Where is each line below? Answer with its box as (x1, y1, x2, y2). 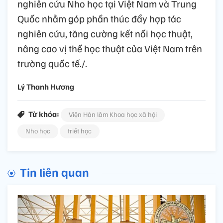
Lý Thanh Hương (17, 81, 74, 92)
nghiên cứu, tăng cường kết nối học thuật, (17, 26, 193, 40)
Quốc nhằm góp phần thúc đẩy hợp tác (17, 11, 181, 25)
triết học (68, 126, 92, 135)
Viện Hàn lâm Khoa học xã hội (69, 110, 157, 118)
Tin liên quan (20, 164, 89, 179)
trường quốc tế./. (17, 56, 87, 70)
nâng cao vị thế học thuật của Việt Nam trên (17, 41, 202, 55)
